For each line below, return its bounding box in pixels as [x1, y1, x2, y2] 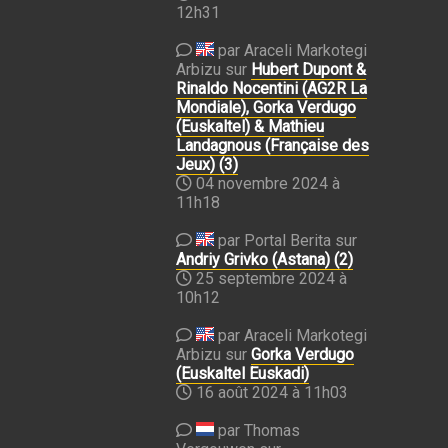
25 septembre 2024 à [196, 269, 347, 288]
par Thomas [214, 421, 300, 440]
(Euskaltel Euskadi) [176, 364, 309, 383]
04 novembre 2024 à [196, 174, 340, 193]
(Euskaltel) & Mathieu [176, 117, 324, 136]
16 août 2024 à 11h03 [196, 383, 348, 402]
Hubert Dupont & [251, 60, 366, 79]
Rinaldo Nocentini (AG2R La [176, 79, 367, 98]
